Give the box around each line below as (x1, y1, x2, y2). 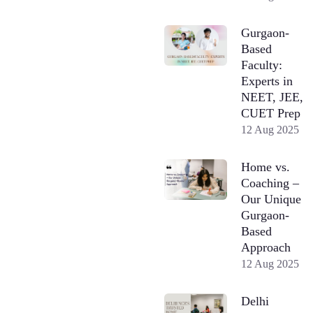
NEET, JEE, (241, 89, 304, 104)
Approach (241, 240, 291, 254)
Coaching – (241, 175, 300, 190)
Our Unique (241, 191, 302, 206)
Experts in (241, 73, 293, 88)
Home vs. (241, 159, 291, 174)
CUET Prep (241, 105, 301, 120)
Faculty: (241, 57, 283, 72)
